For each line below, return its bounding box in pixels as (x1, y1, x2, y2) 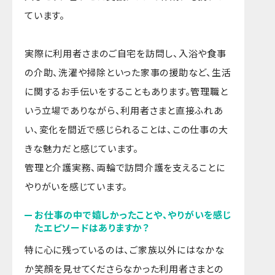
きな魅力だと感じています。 (25, 141, 139, 155)
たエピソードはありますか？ (34, 220, 149, 234)
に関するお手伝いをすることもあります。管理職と (25, 84, 228, 98)
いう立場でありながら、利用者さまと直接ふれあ (25, 103, 223, 117)
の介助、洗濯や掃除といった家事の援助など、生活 (25, 65, 231, 79)
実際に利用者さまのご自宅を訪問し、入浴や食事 (25, 46, 227, 60)
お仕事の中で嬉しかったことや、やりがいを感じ (34, 207, 232, 221)
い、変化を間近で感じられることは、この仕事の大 (25, 122, 228, 136)
